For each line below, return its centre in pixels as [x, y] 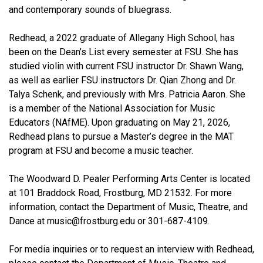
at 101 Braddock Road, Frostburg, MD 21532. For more [120, 193]
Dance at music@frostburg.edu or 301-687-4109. [109, 221]
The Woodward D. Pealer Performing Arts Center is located [129, 178]
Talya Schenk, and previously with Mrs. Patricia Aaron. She [127, 94]
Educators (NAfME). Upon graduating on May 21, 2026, [119, 122]
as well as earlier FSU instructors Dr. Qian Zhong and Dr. [122, 80]
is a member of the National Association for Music [112, 108]
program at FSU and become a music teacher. [101, 150]
